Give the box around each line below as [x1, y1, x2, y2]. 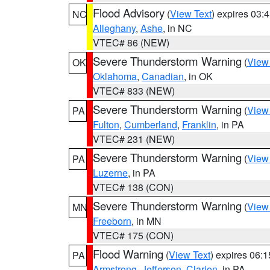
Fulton [93, 118, 119, 131]
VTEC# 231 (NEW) [93, 132, 175, 146]
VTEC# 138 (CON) [93, 180, 174, 194]
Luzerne [93, 166, 128, 180]
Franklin [182, 118, 216, 131]
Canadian [142, 69, 184, 83]
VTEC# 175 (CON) [93, 228, 174, 242]
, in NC [163, 21, 192, 35]
